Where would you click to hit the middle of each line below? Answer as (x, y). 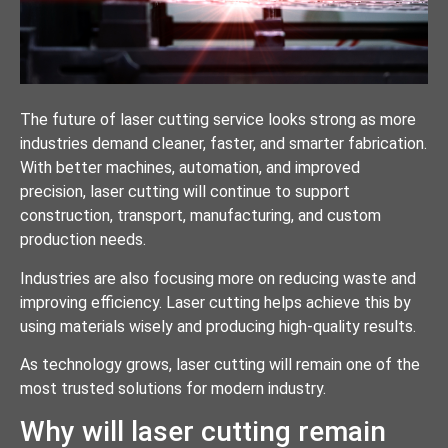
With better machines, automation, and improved (190, 168)
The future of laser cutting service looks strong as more (218, 120)
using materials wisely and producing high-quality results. (218, 326)
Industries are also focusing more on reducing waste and (218, 278)
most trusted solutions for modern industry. (173, 388)
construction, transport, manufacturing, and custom (200, 216)
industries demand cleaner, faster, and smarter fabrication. (223, 144)
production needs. (83, 240)
